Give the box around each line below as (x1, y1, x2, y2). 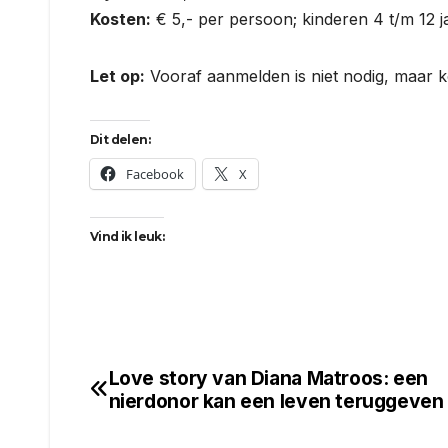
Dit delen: (90, 131, 150, 147)
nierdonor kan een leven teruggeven (108, 388, 444, 413)
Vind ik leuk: (90, 228, 165, 244)
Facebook (126, 164, 184, 183)
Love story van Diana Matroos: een (108, 365, 428, 390)
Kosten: (90, 8, 151, 29)
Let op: (90, 65, 145, 86)
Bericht (89, 366, 200, 406)
